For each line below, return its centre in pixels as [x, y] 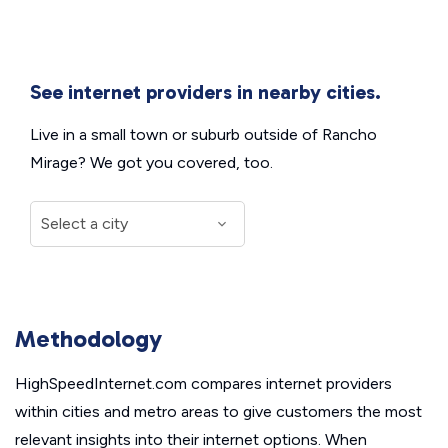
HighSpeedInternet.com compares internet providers [203, 383]
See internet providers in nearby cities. [205, 91]
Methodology [88, 338]
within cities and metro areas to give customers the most [218, 411]
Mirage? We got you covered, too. [151, 162]
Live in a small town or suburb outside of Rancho [203, 134]
